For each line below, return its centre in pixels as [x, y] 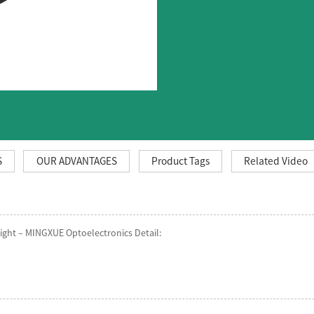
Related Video [275, 161]
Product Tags [180, 161]
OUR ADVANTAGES [76, 161]
